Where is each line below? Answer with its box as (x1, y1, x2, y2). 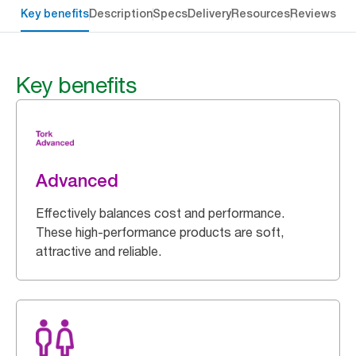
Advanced (36, 170, 118, 191)
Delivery (187, 7, 231, 20)
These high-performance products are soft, (36, 224, 284, 240)
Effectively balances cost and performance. (36, 205, 284, 221)
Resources (230, 7, 290, 20)
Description (88, 7, 153, 20)
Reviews (289, 7, 336, 20)
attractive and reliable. (36, 243, 161, 259)
